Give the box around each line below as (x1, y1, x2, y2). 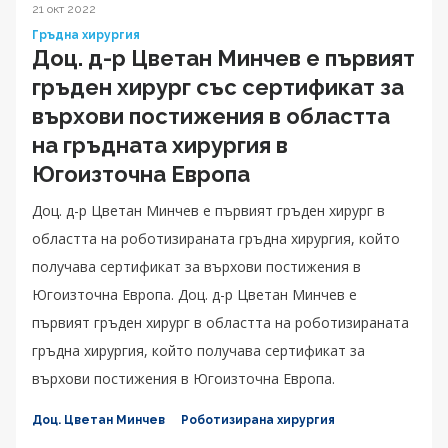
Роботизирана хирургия (181, 412, 335, 427)
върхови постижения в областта (32, 102, 390, 129)
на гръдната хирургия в (32, 131, 288, 158)
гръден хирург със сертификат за (32, 73, 404, 100)
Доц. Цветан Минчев (32, 412, 165, 427)
